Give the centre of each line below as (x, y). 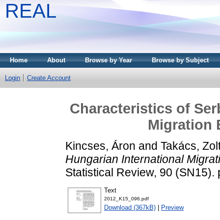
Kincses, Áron (100, 146)
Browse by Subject (180, 60)
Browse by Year (109, 60)
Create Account (49, 78)
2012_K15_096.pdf (126, 199)
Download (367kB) (130, 208)
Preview (172, 208)
